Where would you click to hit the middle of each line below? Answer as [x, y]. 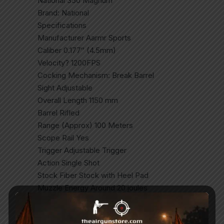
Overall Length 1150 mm [77, 100]
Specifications [62, 25]
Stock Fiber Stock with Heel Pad [93, 175]
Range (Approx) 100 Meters [85, 125]
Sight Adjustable [65, 88]
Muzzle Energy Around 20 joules [92, 188]
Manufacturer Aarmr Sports [84, 38]
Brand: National [63, 13]
